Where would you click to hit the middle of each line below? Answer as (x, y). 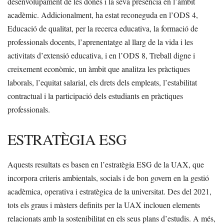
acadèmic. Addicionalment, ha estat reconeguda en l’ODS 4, (103, 15)
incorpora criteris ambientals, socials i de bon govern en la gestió (108, 178)
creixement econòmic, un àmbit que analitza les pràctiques (99, 69)
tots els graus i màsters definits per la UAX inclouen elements (104, 205)
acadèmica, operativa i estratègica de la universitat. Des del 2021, (109, 191)
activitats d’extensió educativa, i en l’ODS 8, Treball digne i (101, 55)
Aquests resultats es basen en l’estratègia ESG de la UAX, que (106, 164)
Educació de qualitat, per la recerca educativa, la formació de (103, 28)
